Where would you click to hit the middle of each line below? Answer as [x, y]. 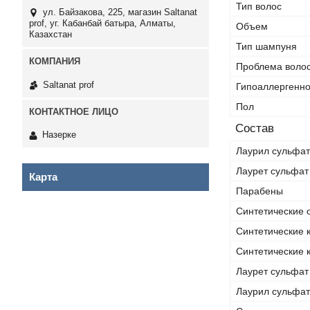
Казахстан [51, 35]
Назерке [59, 135]
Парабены [259, 191]
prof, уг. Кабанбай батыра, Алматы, [102, 24]
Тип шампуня [266, 46]
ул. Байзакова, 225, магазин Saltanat [120, 12]
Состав [255, 128]
